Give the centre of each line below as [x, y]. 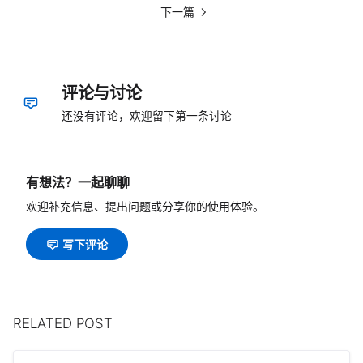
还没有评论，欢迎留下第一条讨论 [147, 116]
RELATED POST [63, 324]
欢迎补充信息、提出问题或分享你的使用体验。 [145, 207]
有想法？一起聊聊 [78, 183]
